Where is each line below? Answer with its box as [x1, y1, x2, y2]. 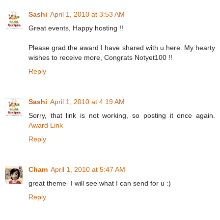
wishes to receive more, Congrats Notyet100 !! [28, 54, 172, 62]
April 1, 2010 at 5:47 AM [51, 165, 125, 174]
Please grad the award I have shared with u [28, 44, 166, 52]
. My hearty [180, 44, 216, 52]
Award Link [28, 121, 63, 130]
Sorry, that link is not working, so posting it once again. [28, 111, 215, 120]
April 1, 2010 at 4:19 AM [50, 98, 125, 106]
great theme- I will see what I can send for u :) [28, 179, 171, 188]
